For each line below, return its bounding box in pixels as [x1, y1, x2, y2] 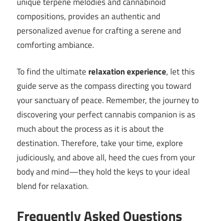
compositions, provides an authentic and [17, 9, 160, 23]
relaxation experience [88, 65, 166, 78]
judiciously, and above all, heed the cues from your [17, 151, 195, 164]
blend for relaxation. [17, 180, 89, 193]
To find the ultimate [17, 65, 86, 78]
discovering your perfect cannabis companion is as [17, 108, 195, 121]
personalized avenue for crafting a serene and [17, 24, 181, 37]
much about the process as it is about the [17, 122, 164, 136]
